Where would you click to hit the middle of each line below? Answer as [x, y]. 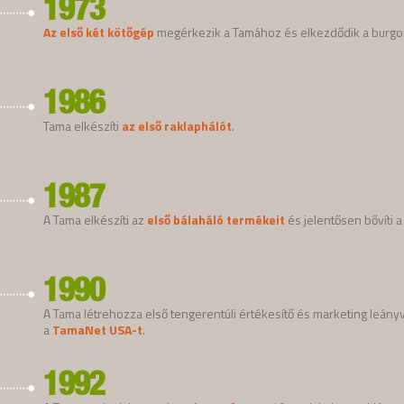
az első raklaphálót [177, 125]
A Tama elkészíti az [95, 219]
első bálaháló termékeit [216, 219]
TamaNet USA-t [97, 329]
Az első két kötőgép [99, 32]
